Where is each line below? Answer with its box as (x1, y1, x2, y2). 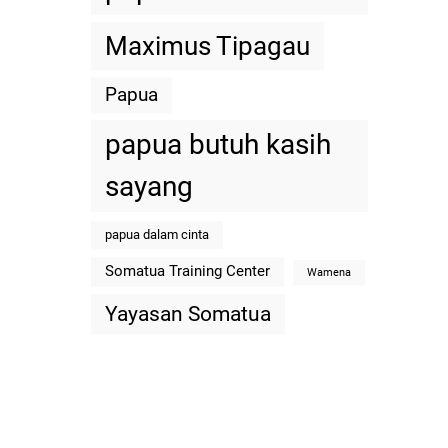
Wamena (307, 265, 352, 279)
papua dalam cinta (105, 227, 210, 242)
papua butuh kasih (105, 128, 332, 161)
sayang (105, 170, 194, 203)
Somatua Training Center (105, 263, 271, 280)
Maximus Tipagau (105, 31, 311, 61)
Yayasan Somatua (105, 302, 272, 326)
